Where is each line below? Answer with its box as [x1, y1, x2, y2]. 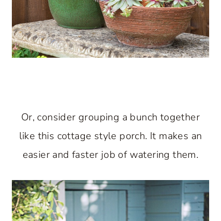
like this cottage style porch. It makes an [19, 129, 202, 143]
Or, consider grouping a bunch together [21, 110, 200, 124]
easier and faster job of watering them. [22, 148, 199, 161]
